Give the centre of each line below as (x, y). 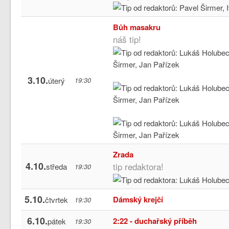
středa (57, 166)
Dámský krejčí (138, 199)
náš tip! (127, 39)
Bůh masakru (137, 27)
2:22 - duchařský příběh (155, 221)
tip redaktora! (139, 166)
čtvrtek (57, 199)
